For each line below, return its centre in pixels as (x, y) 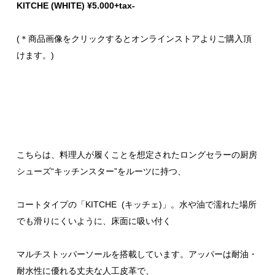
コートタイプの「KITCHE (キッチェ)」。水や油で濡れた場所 (137, 205)
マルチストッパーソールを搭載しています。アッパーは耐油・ (137, 254)
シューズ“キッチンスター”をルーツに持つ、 (101, 172)
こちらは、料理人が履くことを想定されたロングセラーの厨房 (137, 155)
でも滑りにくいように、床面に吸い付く (94, 221)
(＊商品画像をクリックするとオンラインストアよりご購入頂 (134, 39)
